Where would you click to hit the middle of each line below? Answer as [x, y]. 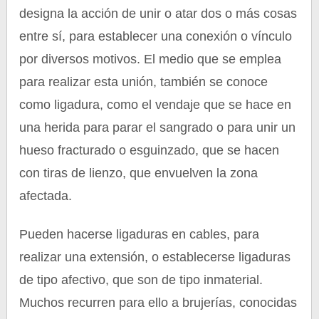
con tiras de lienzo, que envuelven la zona [139, 173]
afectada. [46, 196]
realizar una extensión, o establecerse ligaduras [155, 257]
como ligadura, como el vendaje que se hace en [156, 105]
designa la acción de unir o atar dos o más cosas [158, 14]
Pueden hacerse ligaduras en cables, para [140, 234]
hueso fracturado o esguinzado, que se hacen [150, 150]
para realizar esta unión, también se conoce [144, 82]
